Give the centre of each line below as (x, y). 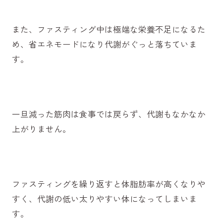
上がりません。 (41, 129)
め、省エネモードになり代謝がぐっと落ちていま (104, 44)
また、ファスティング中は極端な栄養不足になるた (109, 29)
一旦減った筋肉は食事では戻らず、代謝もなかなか (109, 114)
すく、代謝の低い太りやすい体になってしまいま (104, 199)
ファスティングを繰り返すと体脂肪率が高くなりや (109, 184)
